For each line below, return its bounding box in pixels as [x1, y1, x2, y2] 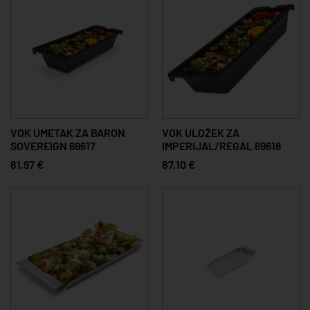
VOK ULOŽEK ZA [162, 125, 239, 139]
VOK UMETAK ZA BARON [10, 125, 125, 139]
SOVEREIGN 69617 [10, 138, 95, 152]
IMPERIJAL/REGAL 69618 [162, 138, 282, 152]
